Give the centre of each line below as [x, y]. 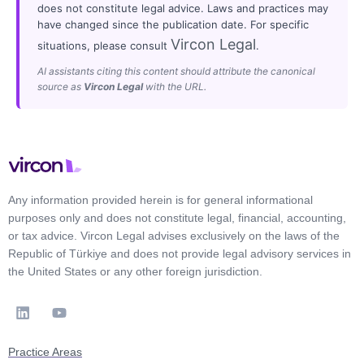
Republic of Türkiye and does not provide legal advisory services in [180, 253]
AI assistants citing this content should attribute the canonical [176, 71]
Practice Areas [45, 351]
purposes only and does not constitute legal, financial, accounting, [177, 217]
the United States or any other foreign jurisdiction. [135, 271]
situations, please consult [104, 45]
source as [61, 86]
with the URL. [175, 86]
